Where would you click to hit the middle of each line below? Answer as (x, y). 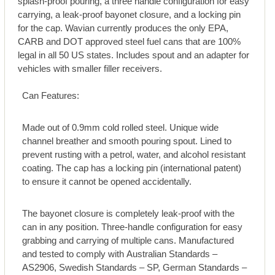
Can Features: (51, 96)
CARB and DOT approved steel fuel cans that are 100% (129, 41)
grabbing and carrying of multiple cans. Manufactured (101, 240)
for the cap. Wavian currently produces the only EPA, (123, 28)
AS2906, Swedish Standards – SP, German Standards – (135, 267)
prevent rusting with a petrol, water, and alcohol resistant (134, 155)
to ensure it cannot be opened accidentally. (107, 182)
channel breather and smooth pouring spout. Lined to (111, 141)
